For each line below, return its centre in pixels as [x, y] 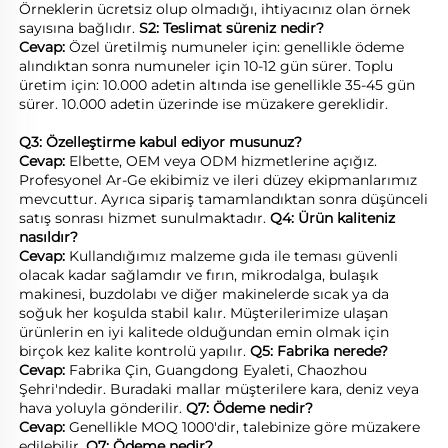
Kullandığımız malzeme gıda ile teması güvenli [233, 255]
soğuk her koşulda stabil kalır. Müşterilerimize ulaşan [203, 312]
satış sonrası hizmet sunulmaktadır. [144, 217]
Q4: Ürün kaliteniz [332, 217]
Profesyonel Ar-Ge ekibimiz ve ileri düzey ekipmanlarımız [218, 179]
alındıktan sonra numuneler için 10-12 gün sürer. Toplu [206, 65]
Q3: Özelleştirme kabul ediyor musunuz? [162, 141]
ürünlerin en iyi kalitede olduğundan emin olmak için [204, 331]
